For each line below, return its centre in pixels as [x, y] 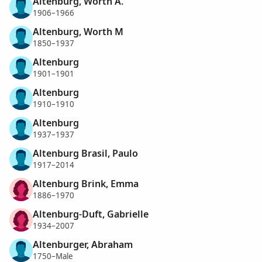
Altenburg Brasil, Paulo [85, 153]
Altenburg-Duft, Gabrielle [91, 214]
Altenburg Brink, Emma [86, 183]
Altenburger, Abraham [83, 244]
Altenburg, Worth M [78, 31]
